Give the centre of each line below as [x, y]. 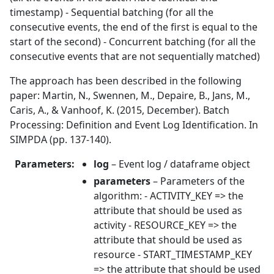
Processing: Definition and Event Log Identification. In [134, 125]
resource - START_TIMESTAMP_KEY [173, 254]
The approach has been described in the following [126, 81]
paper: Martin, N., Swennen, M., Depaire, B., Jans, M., [130, 95]
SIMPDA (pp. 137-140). [61, 139]
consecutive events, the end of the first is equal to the [134, 27]
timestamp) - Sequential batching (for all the [112, 12]
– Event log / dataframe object [180, 164]
